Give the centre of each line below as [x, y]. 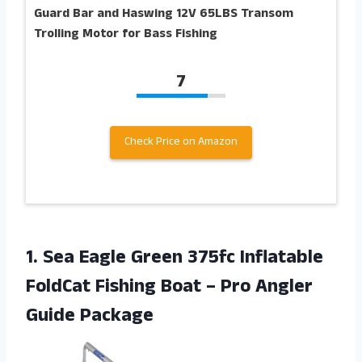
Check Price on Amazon [181, 143]
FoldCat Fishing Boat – [123, 289]
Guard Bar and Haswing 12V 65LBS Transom [164, 15]
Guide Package [90, 318]
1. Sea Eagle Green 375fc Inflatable [175, 260]
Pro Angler [267, 289]
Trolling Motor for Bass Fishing [126, 35]
